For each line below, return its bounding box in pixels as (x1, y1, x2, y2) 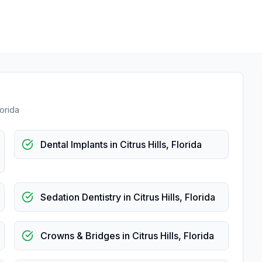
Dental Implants (40, 139, 108, 150)
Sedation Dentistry (40, 191, 121, 203)
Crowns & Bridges (40, 230, 120, 242)
